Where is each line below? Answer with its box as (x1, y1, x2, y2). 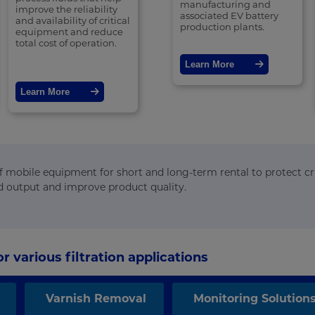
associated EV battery (180, 10, 279, 22)
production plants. (180, 21, 265, 33)
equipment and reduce (15, 26, 123, 38)
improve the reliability (15, 4, 117, 15)
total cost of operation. (15, 37, 117, 49)
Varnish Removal (46, 292, 146, 306)
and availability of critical (15, 15, 130, 27)
